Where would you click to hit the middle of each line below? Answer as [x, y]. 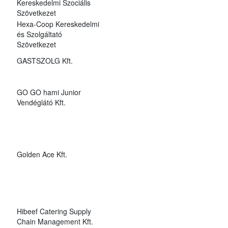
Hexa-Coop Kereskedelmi [58, 24]
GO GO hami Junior [49, 92]
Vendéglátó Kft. [41, 102]
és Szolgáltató [39, 34]
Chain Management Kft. [55, 221]
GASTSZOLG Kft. [45, 60]
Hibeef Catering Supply [54, 211]
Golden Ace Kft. [42, 154]
